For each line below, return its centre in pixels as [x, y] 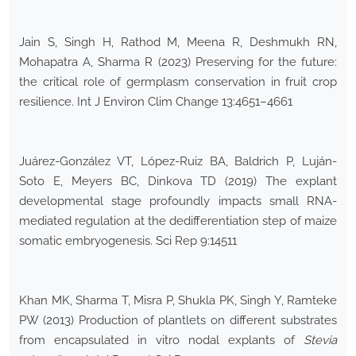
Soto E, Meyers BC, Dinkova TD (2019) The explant [178, 182]
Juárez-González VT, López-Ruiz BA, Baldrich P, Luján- [178, 162]
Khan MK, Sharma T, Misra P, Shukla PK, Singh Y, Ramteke [178, 301]
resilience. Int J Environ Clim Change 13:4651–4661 [156, 102]
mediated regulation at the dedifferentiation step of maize [178, 221]
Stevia [320, 341]
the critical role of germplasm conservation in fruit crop [178, 82]
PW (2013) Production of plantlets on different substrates [178, 321]
